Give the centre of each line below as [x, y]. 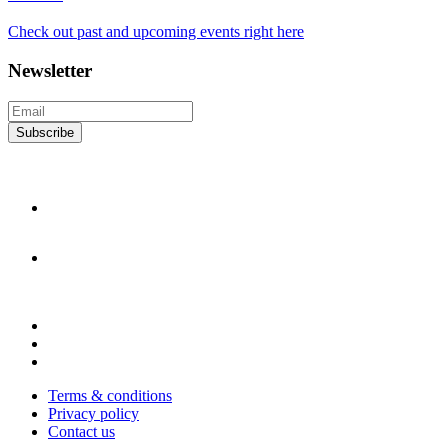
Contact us [81, 431]
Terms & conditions [110, 395]
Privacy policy [93, 413]
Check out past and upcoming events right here [156, 32]
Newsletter [50, 70]
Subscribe [45, 132]
